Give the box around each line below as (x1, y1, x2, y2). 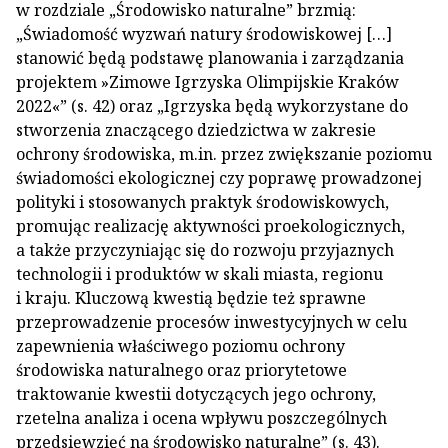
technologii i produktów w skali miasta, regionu (16, 263, 383, 285)
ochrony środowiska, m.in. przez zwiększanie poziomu (16, 143, 432, 165)
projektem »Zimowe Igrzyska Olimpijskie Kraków (16, 71, 399, 93)
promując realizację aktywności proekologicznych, (16, 215, 405, 237)
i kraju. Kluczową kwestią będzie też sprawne (16, 287, 366, 309)
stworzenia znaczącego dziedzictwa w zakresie (16, 119, 376, 141)
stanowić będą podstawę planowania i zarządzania (16, 47, 404, 69)
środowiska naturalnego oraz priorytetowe (16, 359, 347, 381)
